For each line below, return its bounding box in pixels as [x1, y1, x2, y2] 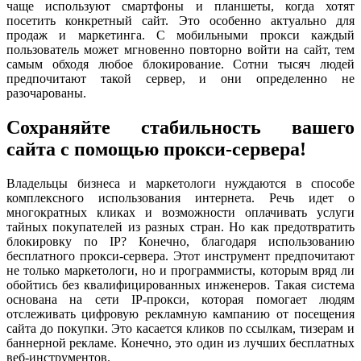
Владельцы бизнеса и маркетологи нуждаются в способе [6, 176, 355, 190]
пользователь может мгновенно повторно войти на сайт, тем [6, 42, 355, 56]
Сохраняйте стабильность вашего [6, 116, 355, 138]
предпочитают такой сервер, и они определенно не [6, 71, 355, 85]
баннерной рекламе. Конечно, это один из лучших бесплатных [6, 335, 355, 350]
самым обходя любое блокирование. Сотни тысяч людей [6, 56, 355, 71]
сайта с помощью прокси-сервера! [6, 138, 306, 160]
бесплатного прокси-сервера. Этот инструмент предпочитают [6, 248, 355, 263]
